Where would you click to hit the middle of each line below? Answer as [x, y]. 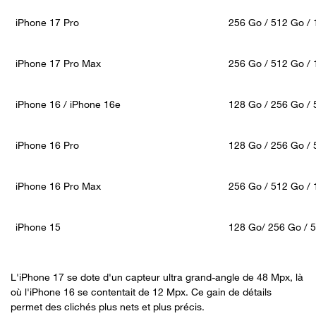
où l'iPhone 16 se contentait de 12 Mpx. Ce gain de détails [141, 291]
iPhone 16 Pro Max [58, 186]
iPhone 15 [38, 226]
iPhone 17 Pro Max [58, 63]
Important [92, 62]
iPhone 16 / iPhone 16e [68, 104]
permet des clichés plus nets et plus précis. [109, 306]
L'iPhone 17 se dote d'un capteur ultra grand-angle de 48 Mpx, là [157, 276]
